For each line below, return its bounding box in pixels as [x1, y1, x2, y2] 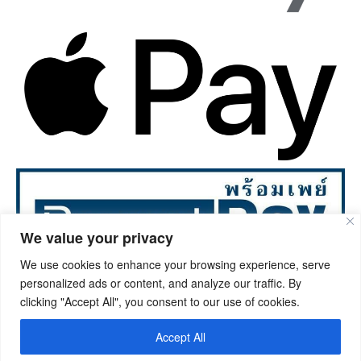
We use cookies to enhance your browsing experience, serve [20, 255, 330, 272]
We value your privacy [20, 226, 173, 248]
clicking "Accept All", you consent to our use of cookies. [20, 293, 300, 309]
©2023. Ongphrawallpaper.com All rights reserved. [68, 292, 293, 307]
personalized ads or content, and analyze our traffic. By [20, 274, 301, 291]
